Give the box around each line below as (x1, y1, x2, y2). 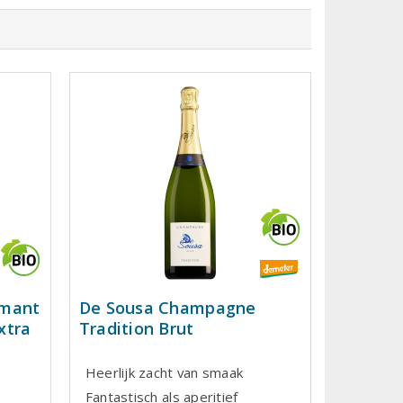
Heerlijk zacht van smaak (85, 363, 244, 382)
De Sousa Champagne (78, 297, 256, 318)
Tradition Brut (78, 318, 194, 339)
